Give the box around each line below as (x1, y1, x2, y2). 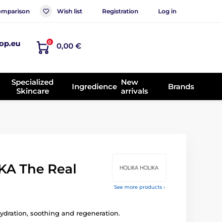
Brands (167, 81, 194, 91)
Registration (102, 7, 138, 15)
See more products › (113, 184, 165, 190)
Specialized (11, 77, 54, 87)
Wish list (57, 7, 82, 15)
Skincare (16, 86, 49, 96)
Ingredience (72, 81, 117, 91)
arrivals (121, 86, 149, 96)
